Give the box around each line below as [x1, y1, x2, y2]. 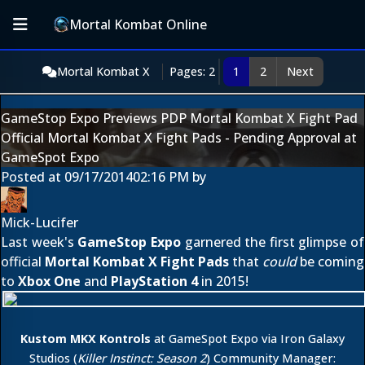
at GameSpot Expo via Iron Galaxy [151, 331, 345, 346]
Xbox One [18, 272, 81, 290]
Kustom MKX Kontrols [20, 331, 151, 346]
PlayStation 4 [111, 272, 198, 290]
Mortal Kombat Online [69, 15, 208, 33]
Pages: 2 [169, 64, 215, 79]
